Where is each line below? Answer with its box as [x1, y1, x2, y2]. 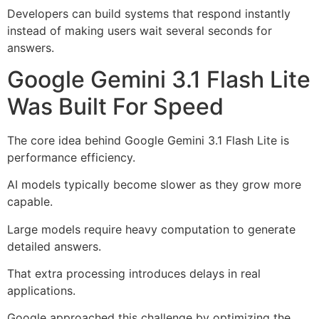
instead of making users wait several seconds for [7, 23, 272, 38]
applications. [7, 283, 75, 298]
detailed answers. [7, 239, 101, 253]
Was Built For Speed [7, 92, 224, 120]
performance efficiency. [7, 150, 135, 164]
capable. [7, 194, 53, 209]
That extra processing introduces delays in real [7, 266, 261, 281]
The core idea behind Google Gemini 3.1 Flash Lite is [7, 132, 289, 147]
